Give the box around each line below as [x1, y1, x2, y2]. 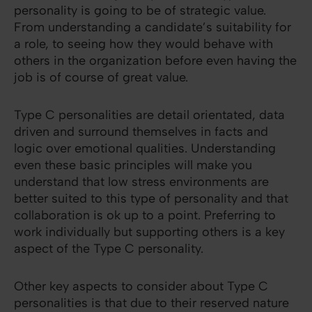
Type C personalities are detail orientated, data [14, 107, 285, 123]
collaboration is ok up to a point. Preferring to [14, 208, 276, 224]
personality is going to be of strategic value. [14, 3, 266, 19]
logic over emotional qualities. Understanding [14, 141, 276, 157]
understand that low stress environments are [14, 174, 269, 190]
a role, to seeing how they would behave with [14, 36, 273, 52]
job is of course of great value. [14, 70, 192, 86]
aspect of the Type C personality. [14, 241, 203, 257]
